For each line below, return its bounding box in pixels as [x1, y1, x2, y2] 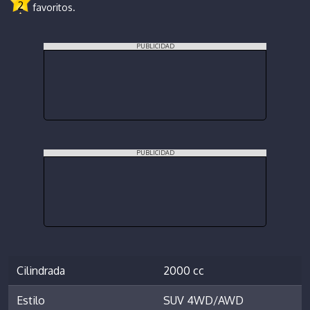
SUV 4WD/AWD [163, 293, 244, 307]
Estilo [17, 293, 45, 307]
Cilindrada [17, 263, 65, 277]
